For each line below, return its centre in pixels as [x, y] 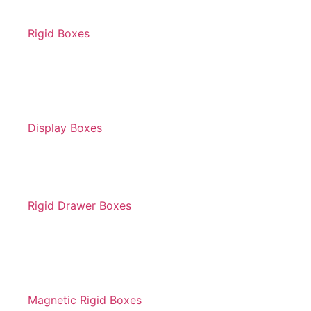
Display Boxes [65, 128]
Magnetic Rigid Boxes [85, 300]
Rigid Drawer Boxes [79, 205]
